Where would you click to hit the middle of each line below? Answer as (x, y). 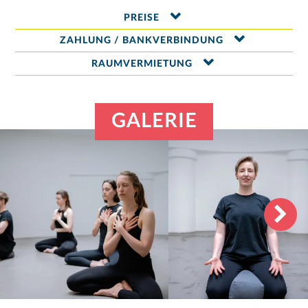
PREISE (142, 18)
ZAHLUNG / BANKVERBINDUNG (142, 41)
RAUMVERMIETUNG (142, 64)
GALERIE (155, 122)
